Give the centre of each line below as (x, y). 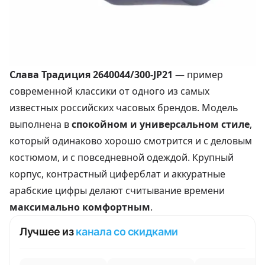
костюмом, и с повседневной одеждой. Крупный (122, 157)
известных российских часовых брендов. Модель (124, 107)
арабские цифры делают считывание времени (117, 190)
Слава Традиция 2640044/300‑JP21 (91, 74)
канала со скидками (127, 231)
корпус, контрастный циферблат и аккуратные (117, 174)
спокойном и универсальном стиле (161, 124)
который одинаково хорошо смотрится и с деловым (131, 140)
